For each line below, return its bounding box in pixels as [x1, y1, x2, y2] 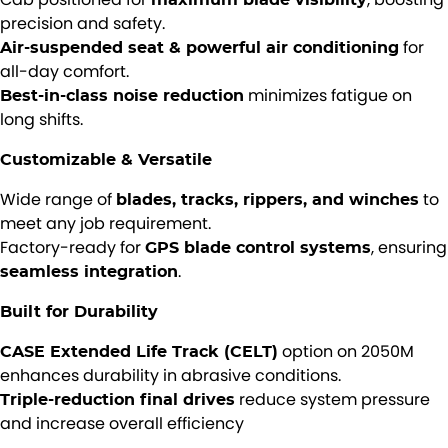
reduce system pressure [235, 388, 430, 411]
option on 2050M [278, 340, 414, 363]
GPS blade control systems [145, 238, 371, 257]
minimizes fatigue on [244, 84, 412, 107]
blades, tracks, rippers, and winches [116, 190, 419, 209]
